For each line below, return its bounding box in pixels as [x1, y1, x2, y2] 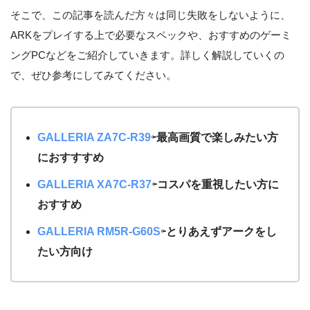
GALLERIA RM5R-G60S [37, 226, 161, 238]
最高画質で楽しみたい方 [156, 131, 278, 144]
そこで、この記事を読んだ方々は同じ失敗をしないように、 [10, 9, 291, 21]
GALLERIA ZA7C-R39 [37, 131, 151, 144]
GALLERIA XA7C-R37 [37, 179, 152, 191]
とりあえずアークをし [165, 226, 277, 238]
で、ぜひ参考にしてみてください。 [10, 69, 176, 82]
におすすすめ [37, 152, 104, 164]
